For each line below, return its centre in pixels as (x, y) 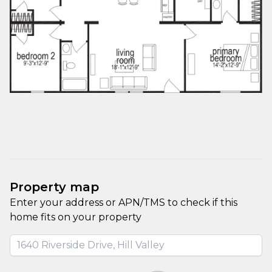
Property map (54, 187)
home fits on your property (76, 217)
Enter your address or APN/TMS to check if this (124, 202)
